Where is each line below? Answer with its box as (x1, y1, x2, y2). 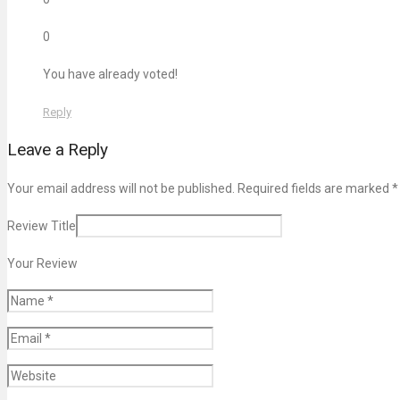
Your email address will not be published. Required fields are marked (7, 181, 392, 196)
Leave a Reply (7, 139, 108, 161)
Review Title (7, 219, 76, 234)
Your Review (7, 256, 78, 271)
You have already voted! (43, 67, 178, 82)
